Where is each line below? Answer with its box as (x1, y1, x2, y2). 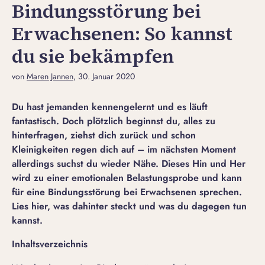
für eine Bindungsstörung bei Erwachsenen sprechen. (12, 185, 242, 199)
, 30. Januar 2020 (73, 70, 135, 83)
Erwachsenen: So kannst (12, 21, 232, 47)
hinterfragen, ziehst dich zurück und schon (12, 128, 196, 143)
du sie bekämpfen (12, 43, 174, 70)
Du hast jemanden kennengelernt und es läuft (12, 100, 208, 114)
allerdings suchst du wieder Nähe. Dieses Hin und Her (12, 157, 245, 171)
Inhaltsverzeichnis (12, 237, 88, 251)
